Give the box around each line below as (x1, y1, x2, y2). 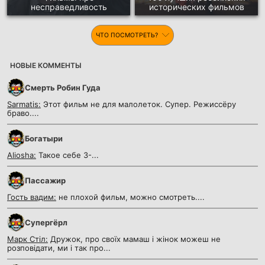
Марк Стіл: (7, 234, 48, 244)
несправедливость (30, 1, 107, 12)
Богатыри (25, 133, 63, 143)
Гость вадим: (7, 192, 56, 202)
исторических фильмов (148, 1, 244, 12)
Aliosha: (7, 150, 36, 160)
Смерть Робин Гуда (25, 82, 101, 92)
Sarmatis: (7, 99, 41, 109)
